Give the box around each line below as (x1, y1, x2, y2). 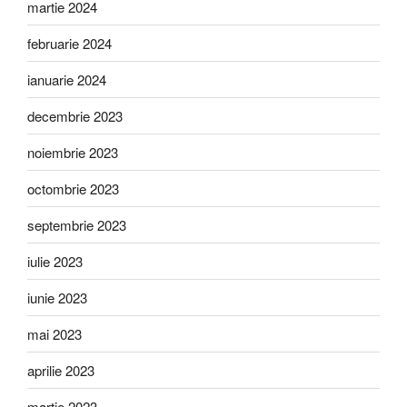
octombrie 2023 (27, 178, 119, 198)
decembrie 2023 (27, 105, 123, 125)
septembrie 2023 (27, 214, 126, 234)
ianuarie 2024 (27, 69, 106, 89)
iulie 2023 (27, 251, 83, 271)
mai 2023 (27, 323, 82, 343)
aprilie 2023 (27, 360, 94, 380)
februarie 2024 (27, 33, 112, 53)
